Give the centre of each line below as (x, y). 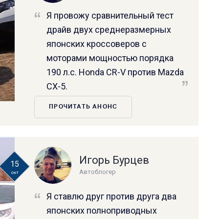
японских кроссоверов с (97, 44)
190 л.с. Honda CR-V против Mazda (115, 72)
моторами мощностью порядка (110, 58)
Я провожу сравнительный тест (110, 15)
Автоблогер (98, 172)
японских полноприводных (102, 210)
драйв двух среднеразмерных (109, 29)
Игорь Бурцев (114, 160)
